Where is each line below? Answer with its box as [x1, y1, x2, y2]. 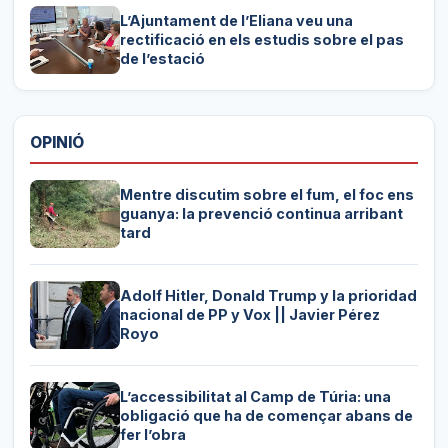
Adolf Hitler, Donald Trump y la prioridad [119, 287, 417, 305]
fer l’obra [119, 426, 186, 444]
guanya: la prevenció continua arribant [119, 205, 403, 223]
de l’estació [119, 50, 205, 68]
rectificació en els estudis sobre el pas [119, 31, 404, 49]
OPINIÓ [29, 132, 84, 152]
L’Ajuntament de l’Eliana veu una [119, 12, 353, 30]
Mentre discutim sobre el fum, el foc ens [119, 186, 414, 204]
